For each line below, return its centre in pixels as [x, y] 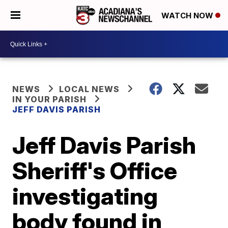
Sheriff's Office [95, 170]
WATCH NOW [188, 16]
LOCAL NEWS [90, 89]
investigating [85, 196]
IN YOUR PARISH [50, 99]
